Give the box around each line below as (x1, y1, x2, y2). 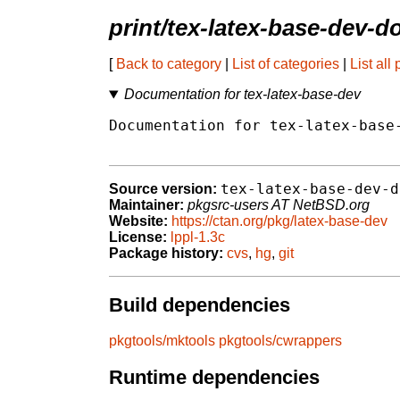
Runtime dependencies (109, 366, 320, 389)
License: (109, 229, 167, 246)
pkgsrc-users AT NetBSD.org (187, 197, 370, 213)
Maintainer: (109, 197, 184, 213)
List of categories (232, 56, 339, 72)
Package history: (109, 246, 223, 262)
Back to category (116, 56, 221, 72)
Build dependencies (109, 293, 290, 316)
